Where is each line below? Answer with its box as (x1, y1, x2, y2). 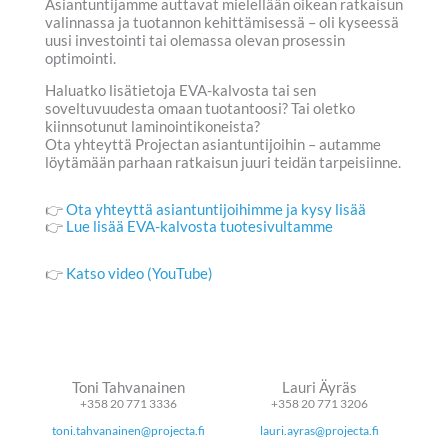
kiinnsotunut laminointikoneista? (45, 118, 260, 136)
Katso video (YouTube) (66, 264, 213, 282)
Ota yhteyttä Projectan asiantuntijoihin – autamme (45, 136, 381, 154)
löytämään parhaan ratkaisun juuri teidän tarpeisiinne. (45, 154, 401, 172)
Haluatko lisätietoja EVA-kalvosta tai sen (45, 82, 316, 100)
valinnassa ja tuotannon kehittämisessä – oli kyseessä (45, 13, 399, 31)
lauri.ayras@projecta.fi (260, 422, 380, 438)
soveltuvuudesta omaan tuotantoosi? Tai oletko (45, 100, 355, 118)
